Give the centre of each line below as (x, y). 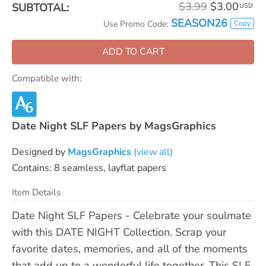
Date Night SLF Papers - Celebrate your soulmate (132, 215)
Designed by (40, 152)
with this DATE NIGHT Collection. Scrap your (119, 232)
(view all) (152, 152)
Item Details (36, 192)
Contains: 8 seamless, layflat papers (89, 168)
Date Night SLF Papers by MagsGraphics (114, 126)
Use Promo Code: (136, 24)
